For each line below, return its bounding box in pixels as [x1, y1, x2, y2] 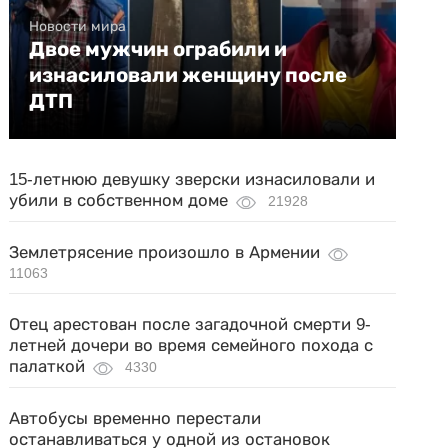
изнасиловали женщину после [29, 63, 348, 88]
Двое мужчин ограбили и [29, 37, 288, 62]
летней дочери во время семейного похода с [9, 336, 374, 356]
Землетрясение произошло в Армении [9, 243, 321, 263]
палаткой [9, 357, 86, 377]
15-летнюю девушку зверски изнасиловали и [9, 170, 376, 190]
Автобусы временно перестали [9, 409, 262, 429]
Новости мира [29, 18, 127, 35]
